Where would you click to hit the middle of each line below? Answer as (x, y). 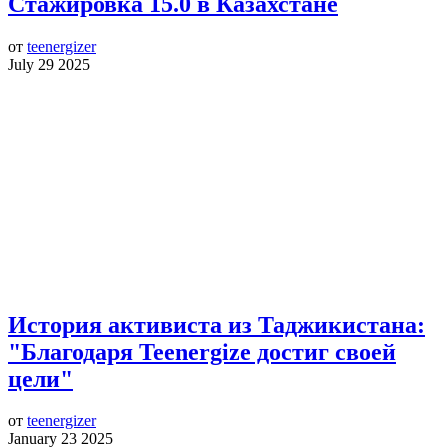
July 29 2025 (49, 64)
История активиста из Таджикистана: (216, 324)
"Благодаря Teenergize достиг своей (202, 351)
